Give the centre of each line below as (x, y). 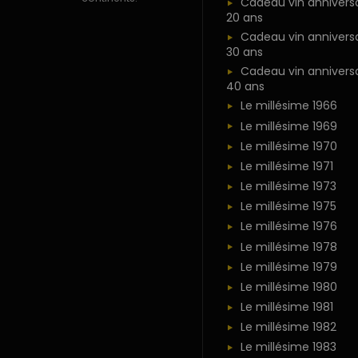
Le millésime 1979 (288, 267)
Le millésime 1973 (288, 187)
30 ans (244, 52)
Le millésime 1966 (288, 106)
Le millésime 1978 (288, 247)
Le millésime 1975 (288, 207)
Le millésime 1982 (288, 327)
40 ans (245, 86)
